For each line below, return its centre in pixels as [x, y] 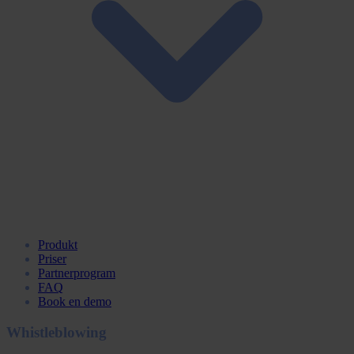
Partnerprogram [77, 273]
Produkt [58, 245]
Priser [52, 259]
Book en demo [75, 302]
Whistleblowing [56, 333]
